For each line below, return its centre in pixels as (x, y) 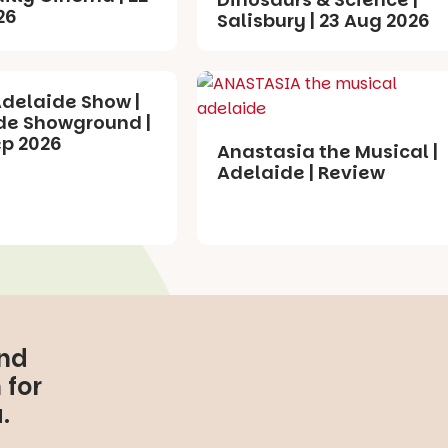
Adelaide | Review (301, 172)
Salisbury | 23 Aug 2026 (324, 20)
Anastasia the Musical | (328, 151)
